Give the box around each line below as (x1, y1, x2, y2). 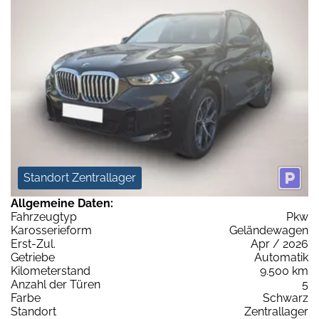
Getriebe (11, 251, 55, 265)
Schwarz (263, 291, 308, 305)
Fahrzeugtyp (11, 210, 77, 224)
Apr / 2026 (251, 237, 308, 251)
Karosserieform (11, 224, 92, 238)
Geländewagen (229, 224, 308, 238)
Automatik (254, 251, 308, 265)
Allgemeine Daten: (11, 197, 113, 211)
